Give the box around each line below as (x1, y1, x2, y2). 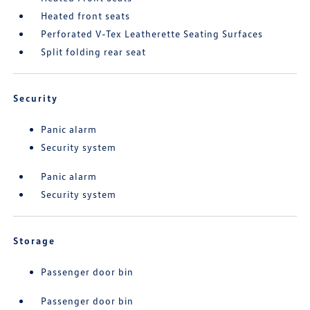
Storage (13, 235, 56, 246)
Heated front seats (41, 10, 131, 21)
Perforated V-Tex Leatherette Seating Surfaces (41, 28, 264, 39)
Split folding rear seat (41, 46, 147, 57)
